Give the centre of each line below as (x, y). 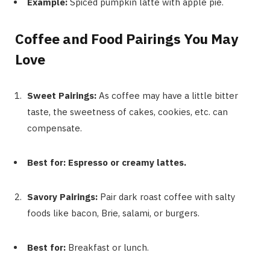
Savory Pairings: (64, 196)
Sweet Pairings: (63, 95)
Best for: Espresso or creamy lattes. (107, 162)
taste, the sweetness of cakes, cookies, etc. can (127, 111)
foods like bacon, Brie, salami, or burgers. (113, 213)
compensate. (55, 128)
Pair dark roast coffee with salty (168, 196)
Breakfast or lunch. (108, 247)
